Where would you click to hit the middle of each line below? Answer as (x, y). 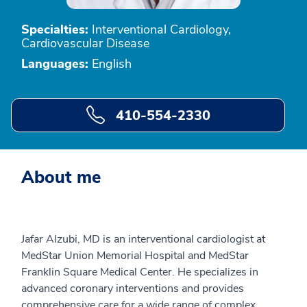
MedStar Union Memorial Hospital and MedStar (135, 256)
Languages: (55, 64)
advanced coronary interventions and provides (133, 289)
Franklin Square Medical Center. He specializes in (140, 272)
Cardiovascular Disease (85, 43)
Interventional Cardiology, (160, 29)
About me (61, 178)
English (110, 64)
